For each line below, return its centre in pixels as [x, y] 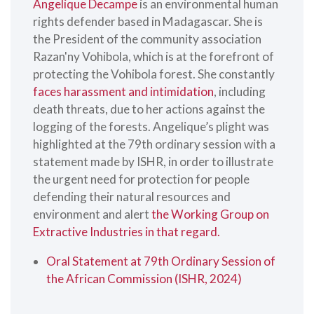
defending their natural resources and [132, 196]
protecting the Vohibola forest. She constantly [154, 74]
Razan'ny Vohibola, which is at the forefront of [153, 56]
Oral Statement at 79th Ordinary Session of [161, 261]
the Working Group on [210, 214]
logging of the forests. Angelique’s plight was [151, 126]
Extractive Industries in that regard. [127, 231]
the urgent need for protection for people [141, 179]
